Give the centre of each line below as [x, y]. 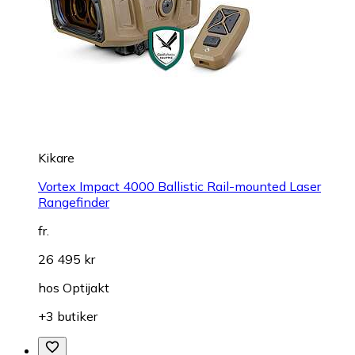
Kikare [56, 157]
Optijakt [86, 287]
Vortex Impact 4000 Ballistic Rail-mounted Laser [179, 186]
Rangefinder [74, 202]
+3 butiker [68, 316]
